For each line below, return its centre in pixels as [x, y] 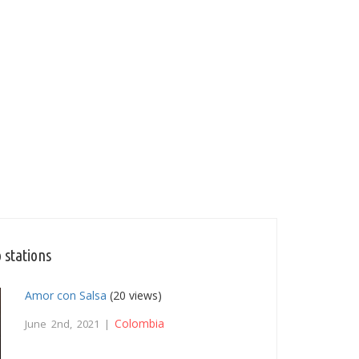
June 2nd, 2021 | [70, 324]
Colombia [140, 324]
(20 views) [135, 296]
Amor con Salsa [66, 296]
